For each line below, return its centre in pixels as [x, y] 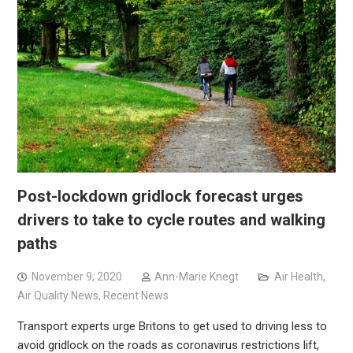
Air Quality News [58, 295]
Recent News [136, 295]
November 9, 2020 [76, 276]
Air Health [298, 276]
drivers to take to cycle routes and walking [171, 219]
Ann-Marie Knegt [196, 276]
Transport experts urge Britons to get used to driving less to [172, 326]
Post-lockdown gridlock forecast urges [160, 196]
